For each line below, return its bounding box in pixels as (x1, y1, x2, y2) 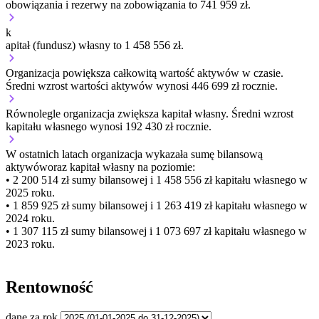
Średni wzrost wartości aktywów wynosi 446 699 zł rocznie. (6, 80, 278, 93)
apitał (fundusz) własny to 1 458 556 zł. (6, 39, 184, 52)
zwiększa (117, 108, 159, 120)
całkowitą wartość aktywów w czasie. (110, 67, 283, 80)
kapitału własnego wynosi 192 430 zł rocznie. (6, 120, 211, 133)
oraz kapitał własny (48, 161, 135, 174)
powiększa (63, 67, 110, 80)
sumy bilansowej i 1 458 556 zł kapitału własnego (69, 174, 296, 187)
